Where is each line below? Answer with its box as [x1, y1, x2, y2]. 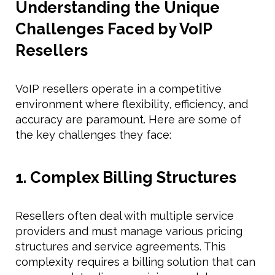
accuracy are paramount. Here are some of [15, 112, 241, 126]
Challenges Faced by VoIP [15, 19, 212, 38]
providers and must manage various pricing [15, 224, 242, 238]
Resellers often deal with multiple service [15, 209, 234, 222]
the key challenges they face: [15, 128, 171, 141]
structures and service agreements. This [15, 239, 226, 253]
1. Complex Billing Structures [15, 168, 236, 187]
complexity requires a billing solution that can [15, 255, 255, 268]
